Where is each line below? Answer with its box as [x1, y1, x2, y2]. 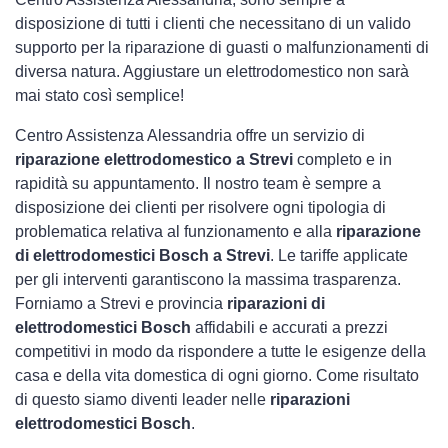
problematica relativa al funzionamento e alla [15, 223, 336, 241]
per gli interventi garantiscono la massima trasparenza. [15, 271, 401, 289]
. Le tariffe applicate [270, 247, 408, 265]
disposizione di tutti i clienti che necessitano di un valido [15, 15, 411, 33]
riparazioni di [227, 295, 325, 313]
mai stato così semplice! [15, 87, 184, 105]
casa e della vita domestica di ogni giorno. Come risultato [15, 367, 419, 385]
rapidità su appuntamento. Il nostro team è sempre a [15, 175, 381, 193]
